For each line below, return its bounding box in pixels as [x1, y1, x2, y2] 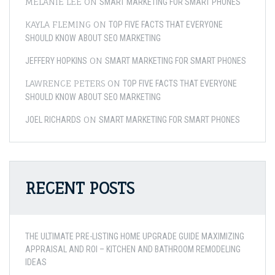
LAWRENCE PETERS [25, 78, 105, 88]
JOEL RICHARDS [25, 115, 81, 125]
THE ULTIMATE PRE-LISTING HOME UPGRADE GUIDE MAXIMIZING [25, 231, 244, 241]
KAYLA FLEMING [25, 19, 91, 29]
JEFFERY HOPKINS [25, 56, 87, 66]
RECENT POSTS [25, 179, 134, 198]
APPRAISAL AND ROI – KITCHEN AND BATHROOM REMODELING [25, 244, 241, 254]
